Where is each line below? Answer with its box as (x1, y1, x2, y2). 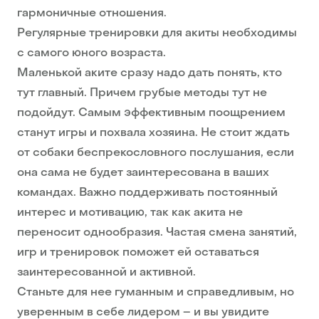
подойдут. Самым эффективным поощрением (17, 108, 286, 120)
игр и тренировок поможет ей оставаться (17, 247, 259, 259)
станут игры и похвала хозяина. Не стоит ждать (17, 127, 290, 140)
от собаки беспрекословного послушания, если (17, 147, 294, 159)
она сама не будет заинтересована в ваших (17, 167, 269, 179)
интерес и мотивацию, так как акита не (17, 207, 243, 219)
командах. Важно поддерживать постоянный (17, 187, 278, 199)
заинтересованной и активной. (17, 267, 196, 279)
